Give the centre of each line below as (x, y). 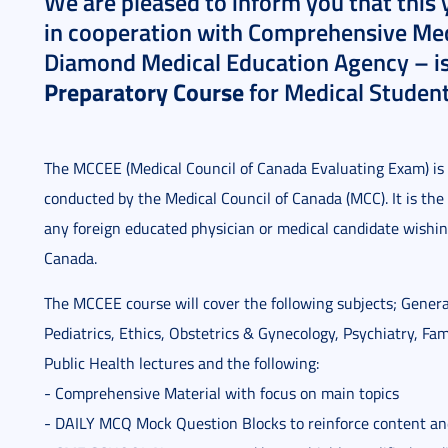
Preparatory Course (144, 91)
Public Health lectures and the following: (181, 363)
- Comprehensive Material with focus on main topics (221, 393)
